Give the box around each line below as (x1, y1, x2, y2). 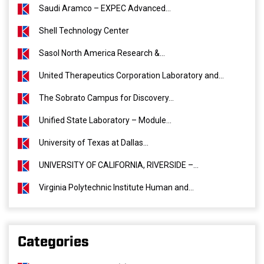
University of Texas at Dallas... (39, 138, 148, 147)
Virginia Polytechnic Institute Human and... (39, 183, 194, 192)
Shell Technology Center (39, 26, 129, 35)
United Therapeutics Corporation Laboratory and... (39, 71, 224, 80)
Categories (18, 236, 89, 249)
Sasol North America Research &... (39, 48, 165, 58)
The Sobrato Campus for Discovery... (39, 93, 174, 103)
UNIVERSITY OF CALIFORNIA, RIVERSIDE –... (39, 160, 199, 170)
